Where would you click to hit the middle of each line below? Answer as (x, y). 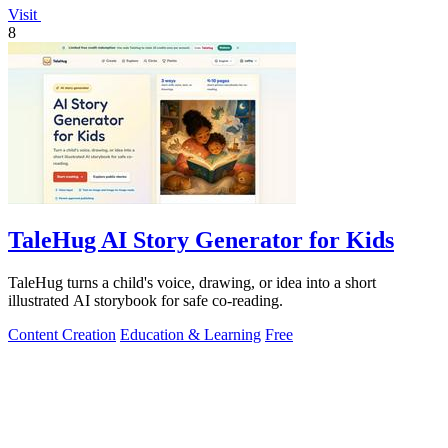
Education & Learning (190, 335)
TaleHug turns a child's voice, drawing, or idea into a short (192, 283)
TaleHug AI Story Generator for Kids (201, 240)
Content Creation (62, 335)
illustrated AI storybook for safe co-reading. (145, 301)
